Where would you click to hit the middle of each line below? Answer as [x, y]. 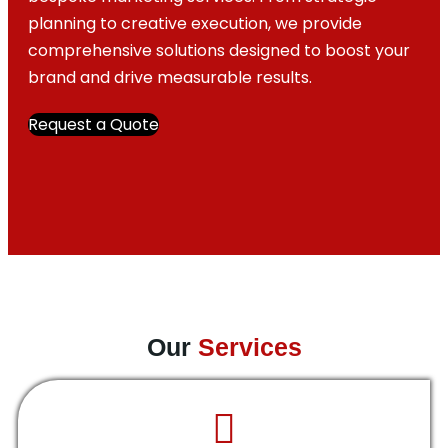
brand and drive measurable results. [170, 77]
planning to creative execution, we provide [195, 23]
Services [249, 346]
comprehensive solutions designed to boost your [219, 50]
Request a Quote [93, 124]
